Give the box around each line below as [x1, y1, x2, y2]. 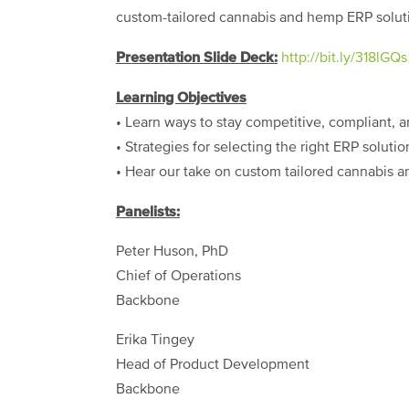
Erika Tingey [116, 333, 194, 349]
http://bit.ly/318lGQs [281, 51, 407, 67]
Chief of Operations [116, 269, 241, 285]
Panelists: [116, 204, 180, 220]
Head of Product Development [116, 358, 309, 373]
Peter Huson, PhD [116, 245, 228, 260]
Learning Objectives [116, 90, 246, 106]
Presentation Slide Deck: [116, 50, 278, 66]
